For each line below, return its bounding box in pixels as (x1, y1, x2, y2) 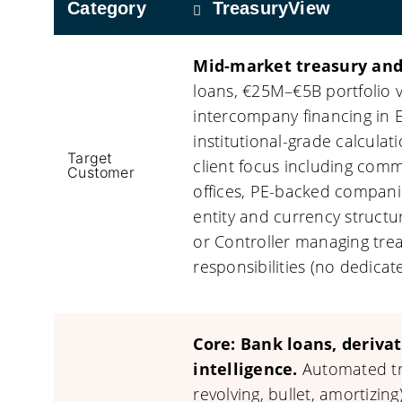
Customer (67, 163, 135, 181)
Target (67, 149, 113, 167)
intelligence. (193, 358, 298, 380)
